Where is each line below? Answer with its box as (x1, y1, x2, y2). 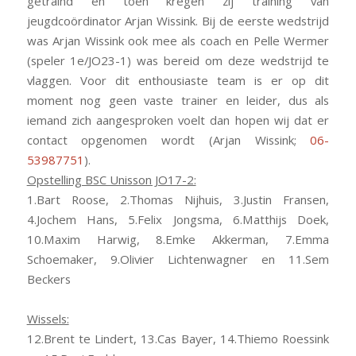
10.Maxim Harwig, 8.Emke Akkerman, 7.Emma (26, 230, 330, 247)
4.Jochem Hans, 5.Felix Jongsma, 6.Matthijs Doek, (26, 211, 330, 227)
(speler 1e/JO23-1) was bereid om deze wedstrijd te (26, 52, 330, 68)
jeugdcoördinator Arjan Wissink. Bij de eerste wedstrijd (26, 12, 330, 29)
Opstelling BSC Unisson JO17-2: (26, 171, 196, 188)
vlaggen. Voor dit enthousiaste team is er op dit (26, 72, 330, 88)
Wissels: (26, 310, 69, 327)
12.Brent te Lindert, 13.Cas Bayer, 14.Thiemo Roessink (26, 330, 330, 346)
